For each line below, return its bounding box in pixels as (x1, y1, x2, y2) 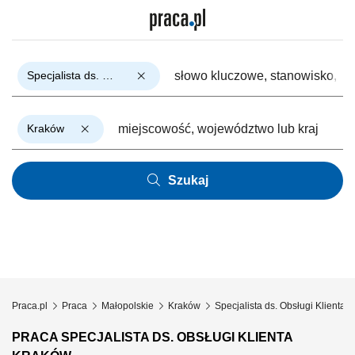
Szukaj (167, 174, 208, 187)
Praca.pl (12, 300, 48, 311)
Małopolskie (101, 300, 154, 311)
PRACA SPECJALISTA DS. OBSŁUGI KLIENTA (12, 330, 292, 344)
